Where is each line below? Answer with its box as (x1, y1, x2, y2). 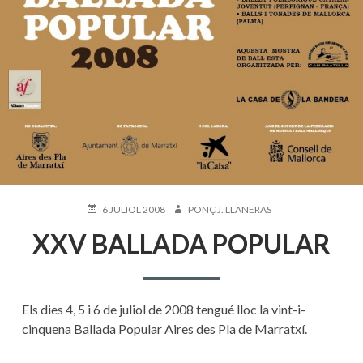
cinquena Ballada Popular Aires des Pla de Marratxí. (21, 320, 307, 336)
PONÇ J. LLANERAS (187, 203, 271, 216)
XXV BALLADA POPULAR (32, 228, 331, 260)
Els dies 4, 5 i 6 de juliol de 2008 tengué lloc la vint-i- (21, 301, 305, 317)
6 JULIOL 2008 (101, 203, 165, 216)
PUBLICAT (84, 203, 130, 216)
